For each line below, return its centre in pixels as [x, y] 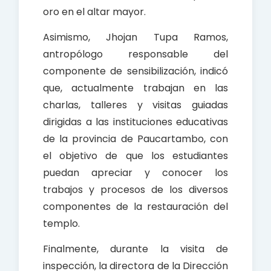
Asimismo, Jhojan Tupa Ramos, [135, 38]
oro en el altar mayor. [94, 12]
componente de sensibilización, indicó [135, 71]
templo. [61, 224]
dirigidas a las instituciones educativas [135, 122]
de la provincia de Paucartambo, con [135, 139]
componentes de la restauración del [135, 207]
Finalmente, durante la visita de [135, 249]
